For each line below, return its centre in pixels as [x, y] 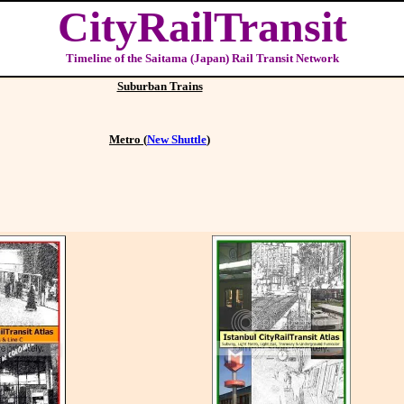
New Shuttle [177, 139]
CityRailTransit [202, 27]
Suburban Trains [160, 86]
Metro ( [128, 139]
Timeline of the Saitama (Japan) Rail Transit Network [202, 58]
